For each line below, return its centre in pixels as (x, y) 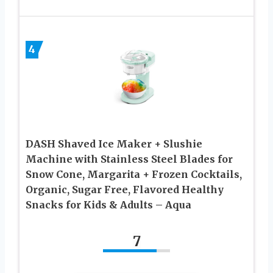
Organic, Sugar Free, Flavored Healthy (125, 189)
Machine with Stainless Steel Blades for (129, 159)
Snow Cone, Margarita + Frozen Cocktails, (134, 174)
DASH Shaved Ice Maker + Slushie (114, 144)
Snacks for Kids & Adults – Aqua (108, 204)
